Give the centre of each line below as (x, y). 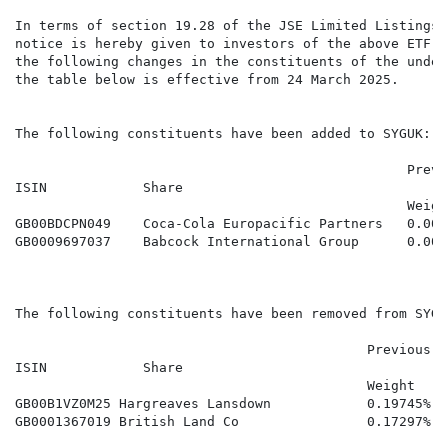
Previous (223, 350)
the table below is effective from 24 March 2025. (207, 80)
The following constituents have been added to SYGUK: (223, 134)
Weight (215, 386)
